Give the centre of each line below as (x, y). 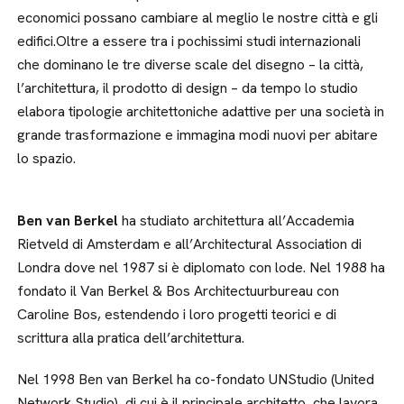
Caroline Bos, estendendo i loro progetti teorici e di (177, 314)
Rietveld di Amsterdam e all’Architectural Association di (190, 244)
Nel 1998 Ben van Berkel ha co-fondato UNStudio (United (196, 379)
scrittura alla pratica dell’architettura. (131, 338)
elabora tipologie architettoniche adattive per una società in (201, 111)
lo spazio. (47, 158)
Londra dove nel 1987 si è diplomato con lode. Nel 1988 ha (202, 267)
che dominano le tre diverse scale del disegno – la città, (191, 64)
